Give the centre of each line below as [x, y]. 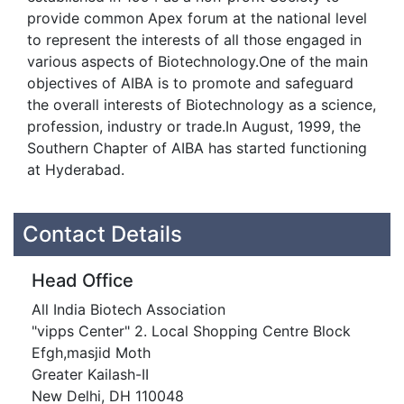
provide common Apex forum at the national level [197, 18]
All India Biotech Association [129, 309]
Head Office [83, 280]
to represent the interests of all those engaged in [194, 40]
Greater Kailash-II [90, 374]
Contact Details [102, 234]
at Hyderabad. [76, 170]
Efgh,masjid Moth [91, 353]
